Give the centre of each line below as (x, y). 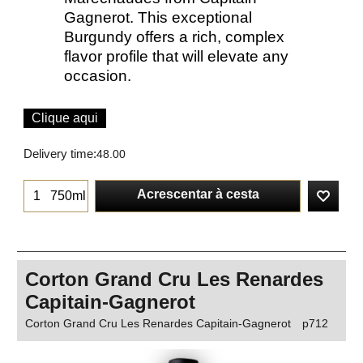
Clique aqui (65, 117)
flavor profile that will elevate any (176, 56)
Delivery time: (60, 154)
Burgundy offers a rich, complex (174, 36)
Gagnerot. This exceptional (158, 17)
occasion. (98, 75)
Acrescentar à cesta (198, 194)
